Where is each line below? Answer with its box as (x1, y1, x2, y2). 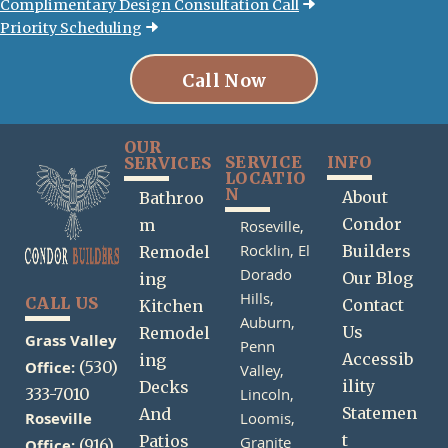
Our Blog (341, 268, 413, 289)
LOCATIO (225, 168, 306, 189)
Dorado (240, 264, 293, 291)
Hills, (240, 288, 275, 315)
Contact (341, 295, 404, 316)
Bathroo (138, 188, 204, 209)
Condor (341, 214, 402, 235)
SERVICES (123, 153, 212, 174)
